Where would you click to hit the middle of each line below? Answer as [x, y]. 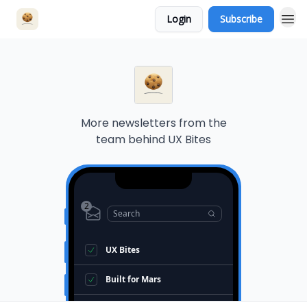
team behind [131, 139]
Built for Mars [133, 279]
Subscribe [241, 19]
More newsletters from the [153, 123]
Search [126, 213]
